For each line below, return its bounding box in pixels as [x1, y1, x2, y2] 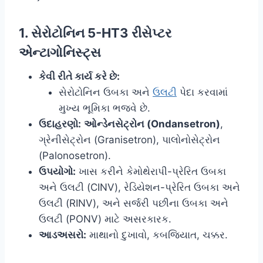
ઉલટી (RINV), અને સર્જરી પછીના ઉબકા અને [39, 197, 228, 210]
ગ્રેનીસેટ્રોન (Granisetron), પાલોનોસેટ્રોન [39, 134, 220, 146]
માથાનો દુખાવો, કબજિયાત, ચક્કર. [86, 229, 228, 241]
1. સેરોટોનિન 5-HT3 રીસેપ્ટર [19, 25, 171, 41]
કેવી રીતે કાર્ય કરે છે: [39, 70, 120, 83]
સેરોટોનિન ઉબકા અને [59, 86, 153, 99]
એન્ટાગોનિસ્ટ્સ [19, 45, 101, 60]
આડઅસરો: [39, 229, 86, 241]
